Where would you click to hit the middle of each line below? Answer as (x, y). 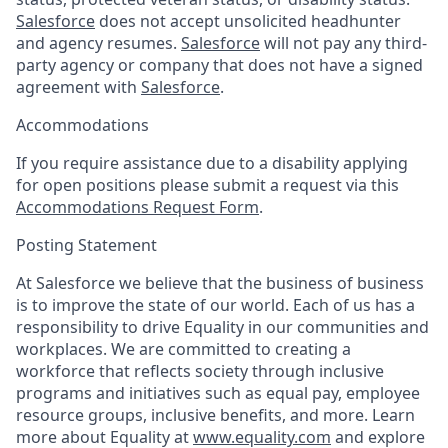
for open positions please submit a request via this (207, 185)
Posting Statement (86, 245)
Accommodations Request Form (137, 207)
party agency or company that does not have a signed (219, 65)
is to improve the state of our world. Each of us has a (215, 305)
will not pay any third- (343, 43)
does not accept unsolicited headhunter (248, 21)
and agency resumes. (98, 43)
